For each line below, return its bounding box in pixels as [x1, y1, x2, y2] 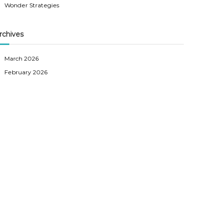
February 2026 [4, 68, 48, 76]
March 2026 [4, 55, 39, 62]
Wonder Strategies [4, 1, 60, 9]
